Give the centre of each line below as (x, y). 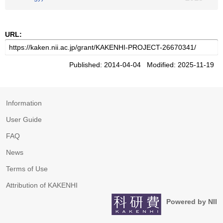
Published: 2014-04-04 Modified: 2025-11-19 (144, 65)
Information (24, 103)
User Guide (24, 119)
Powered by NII (192, 202)
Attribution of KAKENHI (42, 185)
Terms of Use (27, 169)
